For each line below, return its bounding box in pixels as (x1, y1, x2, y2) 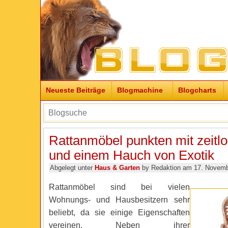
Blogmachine (117, 86, 163, 94)
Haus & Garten (94, 164, 140, 172)
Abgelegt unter (49, 164, 95, 172)
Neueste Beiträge (45, 86, 105, 94)
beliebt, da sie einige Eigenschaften (48, 208, 190, 217)
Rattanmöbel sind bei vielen (48, 183, 190, 191)
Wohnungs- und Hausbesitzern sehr (48, 195, 190, 204)
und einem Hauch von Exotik (48, 148, 214, 162)
